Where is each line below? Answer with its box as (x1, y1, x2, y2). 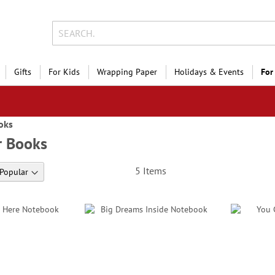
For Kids (48, 66, 80, 77)
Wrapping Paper (97, 66, 157, 77)
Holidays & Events (174, 66, 244, 77)
